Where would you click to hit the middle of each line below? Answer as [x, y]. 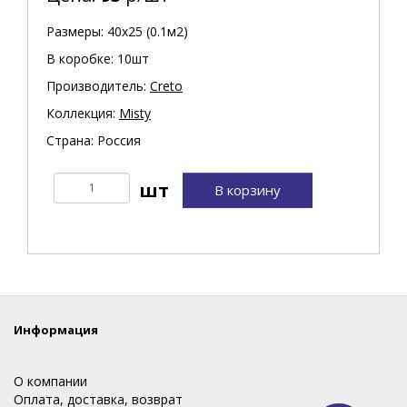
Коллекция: [83, 113]
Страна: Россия [94, 140]
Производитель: [98, 85]
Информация [56, 329]
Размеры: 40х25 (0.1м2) [117, 31]
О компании [50, 381]
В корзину [248, 189]
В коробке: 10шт [98, 58]
